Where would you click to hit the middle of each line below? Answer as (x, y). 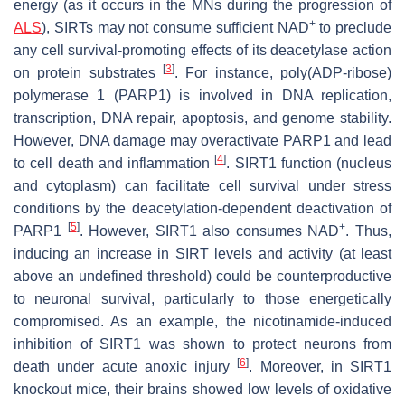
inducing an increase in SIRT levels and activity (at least (202, 253)
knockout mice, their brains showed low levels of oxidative (202, 389)
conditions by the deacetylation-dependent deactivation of (202, 208)
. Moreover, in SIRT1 (320, 366)
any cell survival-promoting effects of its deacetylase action (202, 50)
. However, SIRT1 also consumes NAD (209, 231)
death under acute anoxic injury (126, 366)
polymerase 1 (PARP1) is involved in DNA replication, (202, 95)
